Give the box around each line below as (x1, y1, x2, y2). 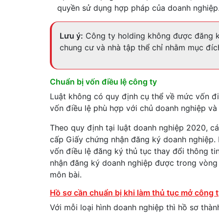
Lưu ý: (60, 31, 83, 41)
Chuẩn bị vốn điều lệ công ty (50, 77, 157, 87)
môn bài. (50, 170, 82, 179)
